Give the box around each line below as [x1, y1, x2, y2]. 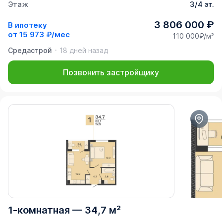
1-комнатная [8, 204, 70, 217]
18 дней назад [59, 46, 108, 55]
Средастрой [8, 46, 52, 55]
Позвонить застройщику [63, 67, 159, 78]
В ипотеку [8, 20, 47, 30]
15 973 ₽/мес [19, 29, 70, 39]
